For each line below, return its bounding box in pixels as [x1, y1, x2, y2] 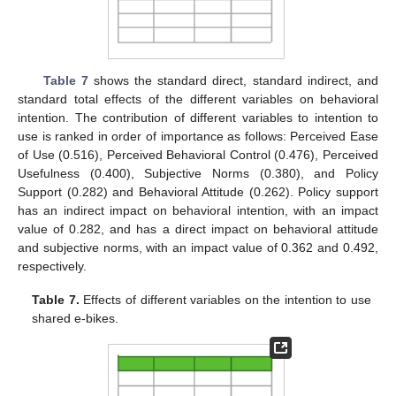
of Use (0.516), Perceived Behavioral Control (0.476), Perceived [18, 148, 378, 163]
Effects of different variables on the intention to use [79, 293, 371, 308]
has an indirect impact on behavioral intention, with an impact [18, 203, 378, 218]
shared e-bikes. [32, 311, 119, 326]
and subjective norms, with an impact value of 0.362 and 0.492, [18, 240, 378, 255]
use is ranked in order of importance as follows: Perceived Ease [18, 129, 378, 144]
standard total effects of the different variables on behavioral [18, 92, 378, 107]
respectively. [18, 259, 87, 274]
